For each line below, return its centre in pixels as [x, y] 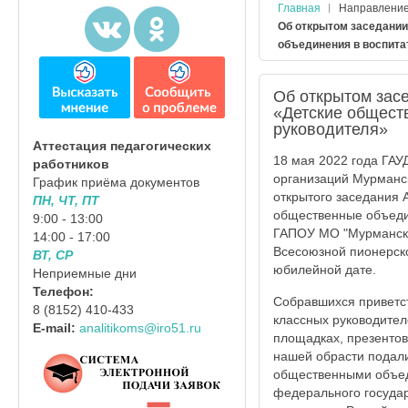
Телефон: [63, 292]
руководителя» [330, 129]
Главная [299, 8]
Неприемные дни [85, 274]
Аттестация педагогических [122, 146]
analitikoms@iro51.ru [140, 328]
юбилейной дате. [324, 270]
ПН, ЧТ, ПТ [66, 201]
